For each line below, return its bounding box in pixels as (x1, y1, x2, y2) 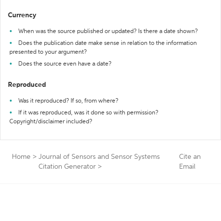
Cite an (179, 153, 201, 160)
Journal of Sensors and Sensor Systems (38, 153, 160, 160)
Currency (8, 12, 37, 19)
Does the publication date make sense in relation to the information (18, 40, 197, 46)
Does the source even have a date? (18, 61, 111, 67)
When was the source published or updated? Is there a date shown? (18, 29, 198, 35)
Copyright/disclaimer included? (9, 119, 92, 125)
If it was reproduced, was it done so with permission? (18, 110, 158, 116)
